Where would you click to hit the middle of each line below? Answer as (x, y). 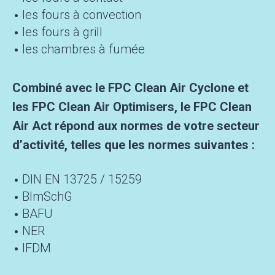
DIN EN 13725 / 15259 (82, 180)
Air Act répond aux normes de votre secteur (136, 126)
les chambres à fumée (83, 49)
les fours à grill (62, 32)
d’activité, (40, 145)
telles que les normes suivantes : (161, 145)
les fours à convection (82, 15)
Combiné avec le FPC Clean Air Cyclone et (130, 88)
